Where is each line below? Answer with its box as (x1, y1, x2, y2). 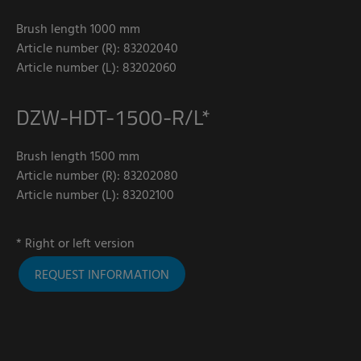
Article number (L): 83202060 (16, 57, 176, 79)
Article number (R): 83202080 (16, 165, 178, 187)
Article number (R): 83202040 (16, 38, 178, 60)
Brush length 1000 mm (16, 19, 140, 40)
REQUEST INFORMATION (35, 264, 169, 286)
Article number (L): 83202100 (16, 185, 174, 206)
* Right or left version (16, 233, 135, 255)
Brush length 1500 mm (16, 146, 139, 168)
